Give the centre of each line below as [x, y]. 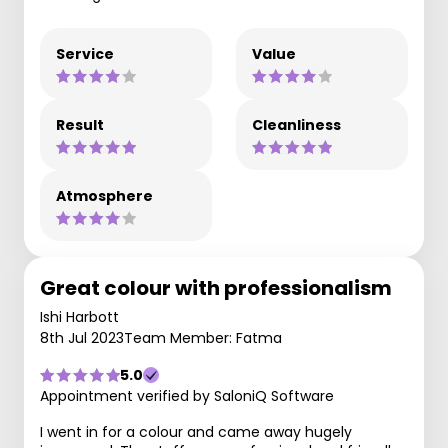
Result [80, 125]
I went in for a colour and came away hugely [196, 432]
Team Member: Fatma [203, 338]
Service [85, 54]
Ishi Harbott [79, 317]
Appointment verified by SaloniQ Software [187, 396]
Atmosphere [104, 196]
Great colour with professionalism [216, 288]
